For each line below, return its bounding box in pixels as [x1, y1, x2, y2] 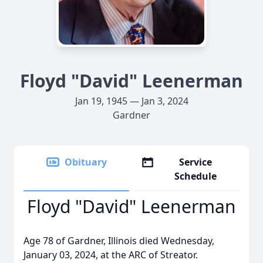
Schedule [174, 170, 217, 183]
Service [179, 156, 213, 168]
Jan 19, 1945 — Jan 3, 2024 [75, 95, 188, 107]
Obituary [65, 156, 107, 168]
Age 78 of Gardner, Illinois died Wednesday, [23, 234, 214, 247]
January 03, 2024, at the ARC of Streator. [23, 248, 198, 261]
